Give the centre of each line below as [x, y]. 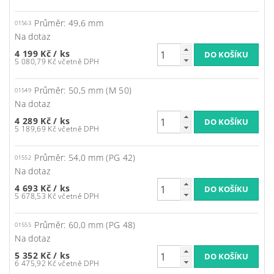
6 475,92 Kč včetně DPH [79, 264]
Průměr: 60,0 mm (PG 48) [85, 225]
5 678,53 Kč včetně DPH [79, 196]
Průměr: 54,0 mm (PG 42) [85, 158]
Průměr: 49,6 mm [69, 23]
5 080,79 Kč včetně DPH [79, 62]
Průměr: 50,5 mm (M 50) [83, 91]
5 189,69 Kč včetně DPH [79, 129]
